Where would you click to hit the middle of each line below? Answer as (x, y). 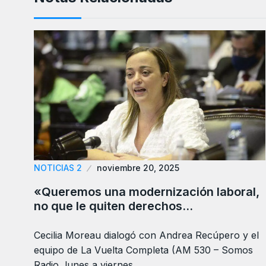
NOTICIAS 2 (58, 168)
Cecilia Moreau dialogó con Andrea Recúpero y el (146, 235)
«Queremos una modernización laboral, (147, 192)
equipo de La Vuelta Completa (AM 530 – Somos (143, 250)
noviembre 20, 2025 (138, 168)
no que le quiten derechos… (113, 206)
